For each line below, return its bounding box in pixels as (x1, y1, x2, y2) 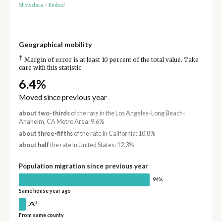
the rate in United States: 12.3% (49, 141, 134, 149)
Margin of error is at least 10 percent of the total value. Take (22, 56, 199, 64)
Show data (18, 2, 43, 8)
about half (18, 141, 49, 149)
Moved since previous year (18, 93, 107, 102)
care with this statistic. (18, 64, 83, 72)
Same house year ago (18, 187, 71, 194)
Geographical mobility (18, 40, 92, 49)
